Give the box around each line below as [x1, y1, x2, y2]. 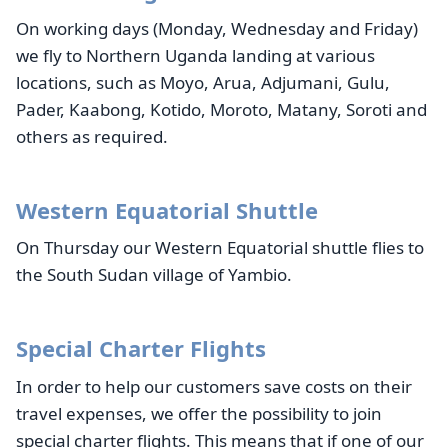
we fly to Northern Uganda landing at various [16, 43, 375, 67]
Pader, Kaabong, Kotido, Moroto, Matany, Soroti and [16, 97, 427, 121]
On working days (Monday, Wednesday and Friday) [16, 16, 418, 40]
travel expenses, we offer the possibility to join [16, 401, 382, 425]
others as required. [16, 124, 168, 148]
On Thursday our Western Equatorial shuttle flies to [16, 236, 424, 260]
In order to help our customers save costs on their [16, 374, 412, 398]
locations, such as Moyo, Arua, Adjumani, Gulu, [16, 70, 390, 94]
